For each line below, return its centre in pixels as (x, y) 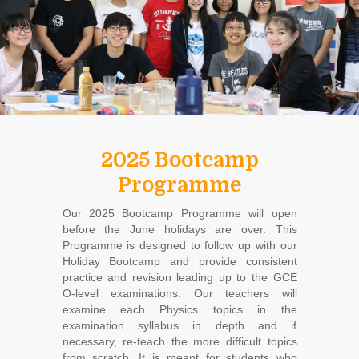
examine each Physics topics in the (179, 309)
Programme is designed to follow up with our (179, 245)
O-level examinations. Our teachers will (179, 293)
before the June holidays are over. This (179, 229)
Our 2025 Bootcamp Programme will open (179, 213)
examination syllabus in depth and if (179, 325)
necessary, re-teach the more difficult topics (179, 341)
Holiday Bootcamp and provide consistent (179, 261)
